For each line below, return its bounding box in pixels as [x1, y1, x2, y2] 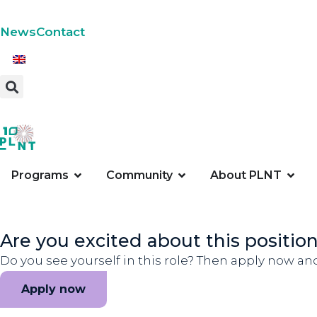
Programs [11, 168, 69, 183]
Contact [36, 25, 85, 39]
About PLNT [210, 168, 282, 183]
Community [106, 168, 173, 183]
